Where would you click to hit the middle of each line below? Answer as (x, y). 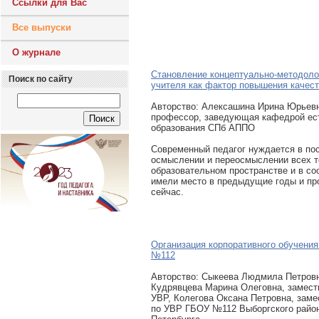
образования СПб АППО (203, 128)
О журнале (36, 52)
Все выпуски (42, 27)
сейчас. (167, 192)
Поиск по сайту (41, 79)
